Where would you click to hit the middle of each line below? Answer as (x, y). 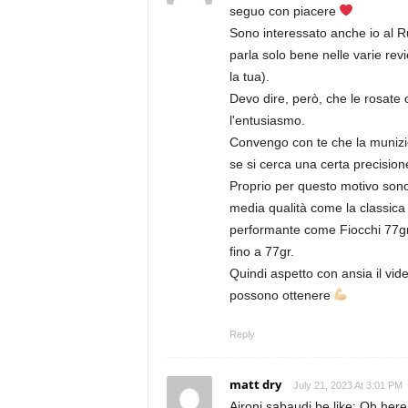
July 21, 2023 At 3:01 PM (347, 385)
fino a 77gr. (261, 251)
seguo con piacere (284, 11)
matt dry (255, 384)
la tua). (249, 76)
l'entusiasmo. (267, 120)
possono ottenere (281, 295)
